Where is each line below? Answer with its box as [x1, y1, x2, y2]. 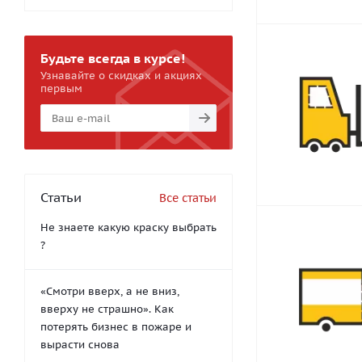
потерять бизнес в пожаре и [40, 320, 192, 334]
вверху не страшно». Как [40, 302, 174, 316]
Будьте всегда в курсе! [40, 50, 185, 66]
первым [40, 82, 82, 95]
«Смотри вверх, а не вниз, [40, 284, 179, 298]
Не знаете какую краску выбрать [40, 221, 217, 234]
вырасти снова [40, 338, 120, 351]
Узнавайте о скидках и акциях [40, 69, 202, 82]
